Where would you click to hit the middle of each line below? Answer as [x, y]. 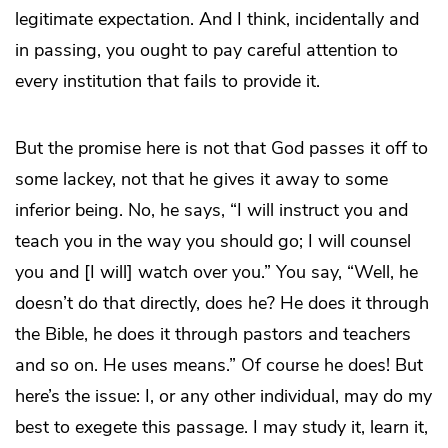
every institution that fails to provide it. [167, 81]
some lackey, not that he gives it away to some [201, 179]
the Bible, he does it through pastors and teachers [213, 334]
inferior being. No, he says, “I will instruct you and [211, 210]
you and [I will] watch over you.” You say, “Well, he [216, 272]
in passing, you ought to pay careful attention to [206, 50]
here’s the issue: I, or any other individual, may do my [223, 396]
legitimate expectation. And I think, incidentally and [217, 19]
